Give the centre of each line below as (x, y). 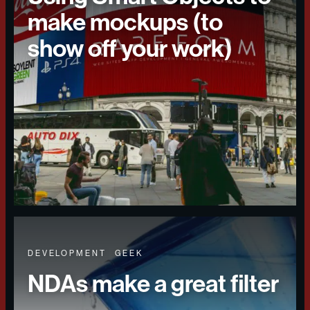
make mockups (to (125, 22)
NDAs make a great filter (153, 284)
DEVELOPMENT (67, 254)
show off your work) (130, 48)
